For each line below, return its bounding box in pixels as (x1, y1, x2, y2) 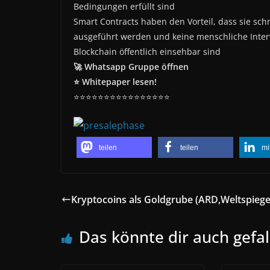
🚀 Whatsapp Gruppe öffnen (74, 61, 189, 73)
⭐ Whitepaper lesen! (74, 76, 157, 88)
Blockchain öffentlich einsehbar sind (74, 46, 221, 58)
